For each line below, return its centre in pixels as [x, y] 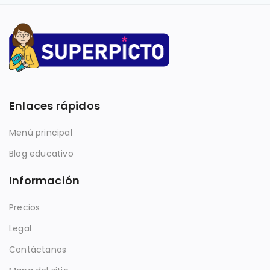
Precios [25, 207]
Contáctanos [38, 249]
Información [45, 180]
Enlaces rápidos [55, 105]
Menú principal [41, 132]
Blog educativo [41, 153]
